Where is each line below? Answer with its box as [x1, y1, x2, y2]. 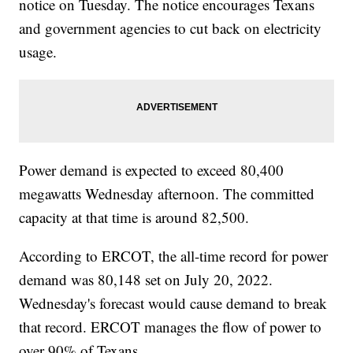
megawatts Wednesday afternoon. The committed [19, 184, 315, 204]
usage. [19, 42, 62, 62]
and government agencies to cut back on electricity [19, 18, 322, 39]
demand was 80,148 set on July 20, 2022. [19, 269, 273, 290]
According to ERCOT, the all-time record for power [19, 246, 329, 266]
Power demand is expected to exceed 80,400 [19, 160, 284, 180]
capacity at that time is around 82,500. [19, 207, 255, 228]
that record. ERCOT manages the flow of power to [19, 317, 322, 337]
